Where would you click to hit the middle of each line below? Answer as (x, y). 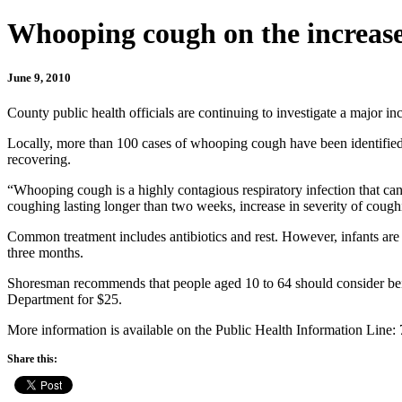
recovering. (39, 159)
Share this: (32, 358)
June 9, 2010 (39, 77)
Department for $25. (65, 299)
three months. (45, 252)
